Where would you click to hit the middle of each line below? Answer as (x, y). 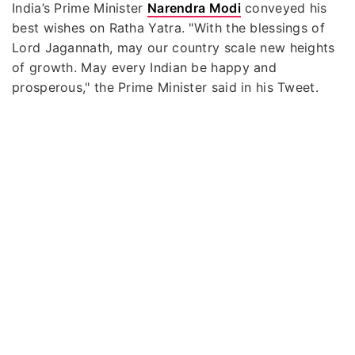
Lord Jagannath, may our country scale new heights (174, 47)
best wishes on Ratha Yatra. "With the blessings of (168, 27)
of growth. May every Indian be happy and (144, 67)
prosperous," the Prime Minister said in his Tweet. (165, 87)
